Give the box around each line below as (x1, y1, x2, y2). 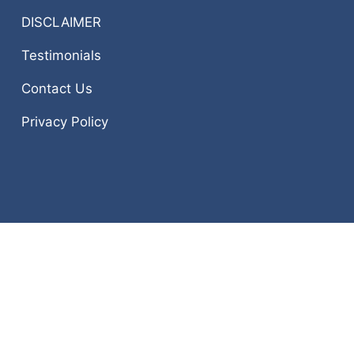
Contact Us (21, 80, 92, 96)
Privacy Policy (21, 114, 108, 130)
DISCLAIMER (21, 13, 101, 30)
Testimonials (21, 47, 101, 63)
